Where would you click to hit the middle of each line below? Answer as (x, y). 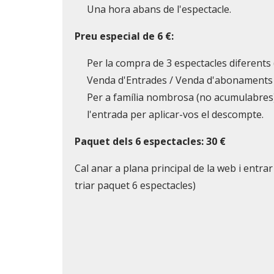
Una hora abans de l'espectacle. (159, 9)
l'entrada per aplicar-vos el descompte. (175, 114)
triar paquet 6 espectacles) (135, 185)
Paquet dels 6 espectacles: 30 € (150, 141)
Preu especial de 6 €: (124, 36)
